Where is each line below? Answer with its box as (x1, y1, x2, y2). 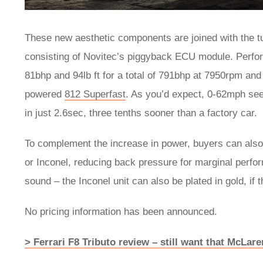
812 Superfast (65, 89, 126, 100)
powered (25, 89, 65, 100)
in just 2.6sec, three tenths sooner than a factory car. (25, 107, 260, 119)
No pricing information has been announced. (25, 206, 217, 218)
